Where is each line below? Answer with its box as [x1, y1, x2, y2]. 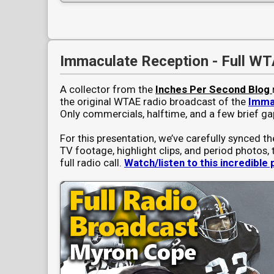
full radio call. [60, 157, 124, 169]
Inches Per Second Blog [155, 83, 270, 96]
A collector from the [60, 83, 155, 96]
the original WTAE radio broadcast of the [60, 95, 248, 108]
